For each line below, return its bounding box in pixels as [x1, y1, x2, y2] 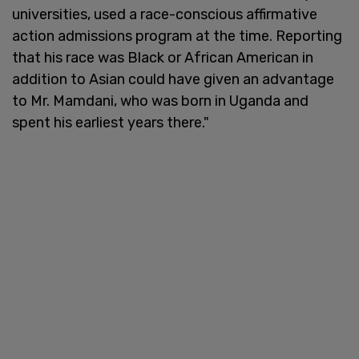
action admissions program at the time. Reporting [12, 26, 342, 45]
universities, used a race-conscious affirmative [12, 5, 317, 23]
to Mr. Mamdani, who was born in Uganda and [12, 91, 309, 110]
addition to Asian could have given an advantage [12, 70, 334, 88]
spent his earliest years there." [12, 113, 209, 131]
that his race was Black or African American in [12, 48, 313, 67]
